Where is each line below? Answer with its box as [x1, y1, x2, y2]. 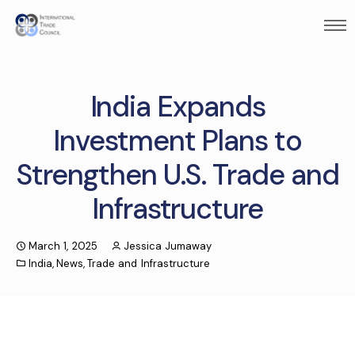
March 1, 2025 [29, 239, 97, 253]
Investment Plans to [53, 122, 302, 159]
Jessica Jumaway [123, 239, 212, 253]
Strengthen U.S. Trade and [16, 156, 339, 193]
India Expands [90, 88, 265, 125]
